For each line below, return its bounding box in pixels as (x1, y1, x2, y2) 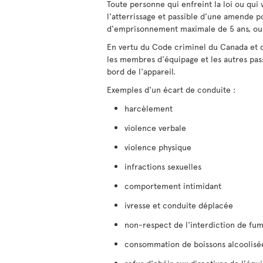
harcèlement (124, 103, 173, 114)
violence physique (124, 141, 191, 153)
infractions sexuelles (124, 161, 201, 172)
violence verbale (124, 122, 186, 133)
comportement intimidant (124, 180, 221, 191)
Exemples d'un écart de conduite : (107, 84, 235, 95)
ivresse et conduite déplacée (124, 200, 233, 211)
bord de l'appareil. (107, 66, 176, 77)
